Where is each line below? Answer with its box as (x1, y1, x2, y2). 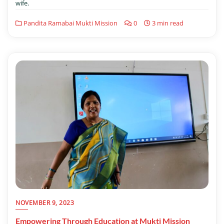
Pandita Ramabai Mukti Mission (22, 18, 117, 27)
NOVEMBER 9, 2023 (15, 198, 74, 207)
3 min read (150, 18, 183, 27)
